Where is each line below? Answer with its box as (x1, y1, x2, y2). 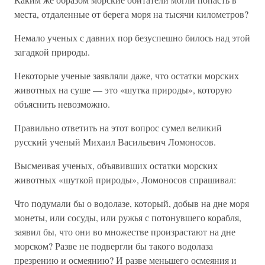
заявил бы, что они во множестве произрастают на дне (14, 225, 235, 238)
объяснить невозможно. (14, 98, 110, 111)
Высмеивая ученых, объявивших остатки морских (14, 159, 218, 172)
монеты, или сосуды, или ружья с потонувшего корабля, (14, 211, 241, 224)
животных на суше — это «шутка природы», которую (14, 83, 232, 96)
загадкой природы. (14, 46, 90, 59)
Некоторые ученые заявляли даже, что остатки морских (14, 69, 239, 82)
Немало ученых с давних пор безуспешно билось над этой (14, 31, 250, 44)
